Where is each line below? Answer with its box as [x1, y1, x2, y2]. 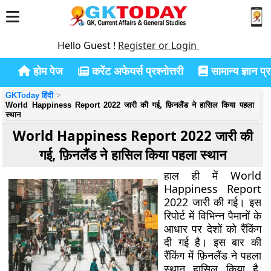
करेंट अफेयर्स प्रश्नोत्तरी [89, 64, 183, 78]
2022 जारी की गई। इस [164, 195, 261, 209]
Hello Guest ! [57, 39, 118, 52]
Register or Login [118, 39, 199, 52]
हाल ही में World [164, 168, 261, 183]
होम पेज [30, 64, 63, 78]
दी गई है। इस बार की [164, 235, 261, 249]
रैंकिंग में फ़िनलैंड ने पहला [164, 248, 261, 263]
